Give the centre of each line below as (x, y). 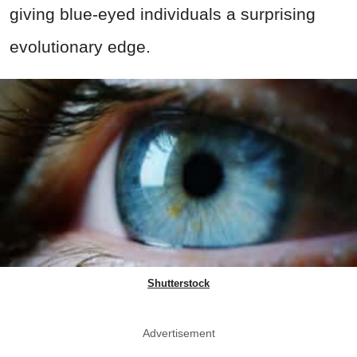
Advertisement (178, 333)
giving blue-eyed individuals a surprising (163, 14)
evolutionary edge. (80, 46)
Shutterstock (178, 283)
